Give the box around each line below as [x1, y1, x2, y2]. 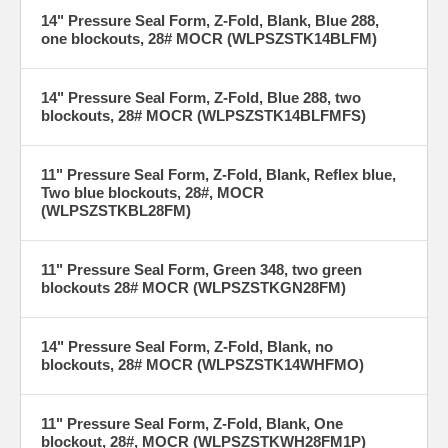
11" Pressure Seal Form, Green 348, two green [41, 260, 362, 278]
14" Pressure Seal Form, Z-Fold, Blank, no [41, 337, 333, 355]
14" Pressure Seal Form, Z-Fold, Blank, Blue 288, [41, 11, 379, 29]
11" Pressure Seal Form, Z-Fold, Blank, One [41, 414, 343, 432]
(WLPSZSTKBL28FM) [41, 201, 191, 219]
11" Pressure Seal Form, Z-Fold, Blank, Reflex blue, [41, 165, 396, 183]
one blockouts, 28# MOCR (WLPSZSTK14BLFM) [41, 29, 377, 47]
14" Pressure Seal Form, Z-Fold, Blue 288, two [41, 88, 361, 106]
